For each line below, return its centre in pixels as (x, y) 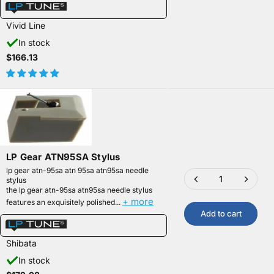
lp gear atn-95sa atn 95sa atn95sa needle (77, 171)
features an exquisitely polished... (64, 202)
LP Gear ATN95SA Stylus (63, 157)
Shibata (21, 243)
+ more (138, 202)
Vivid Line (26, 25)
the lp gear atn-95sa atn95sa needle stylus (79, 190)
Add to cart (221, 214)
